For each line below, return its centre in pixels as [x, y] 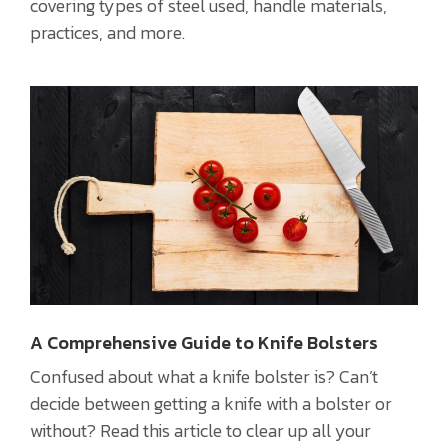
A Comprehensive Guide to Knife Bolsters [204, 342]
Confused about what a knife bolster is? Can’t [204, 376]
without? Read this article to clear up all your [200, 430]
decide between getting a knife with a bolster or [211, 403]
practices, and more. [107, 33]
